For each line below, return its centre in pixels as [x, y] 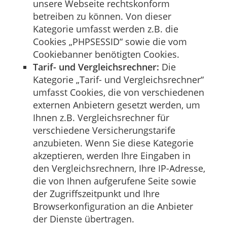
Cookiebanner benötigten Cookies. [106, 54]
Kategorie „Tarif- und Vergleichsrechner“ [118, 79]
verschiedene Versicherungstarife [104, 130]
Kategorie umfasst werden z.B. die [106, 29]
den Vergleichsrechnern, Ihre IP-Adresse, [119, 168]
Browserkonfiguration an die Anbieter [113, 206]
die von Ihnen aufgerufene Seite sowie [115, 181]
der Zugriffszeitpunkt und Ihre [96, 193]
